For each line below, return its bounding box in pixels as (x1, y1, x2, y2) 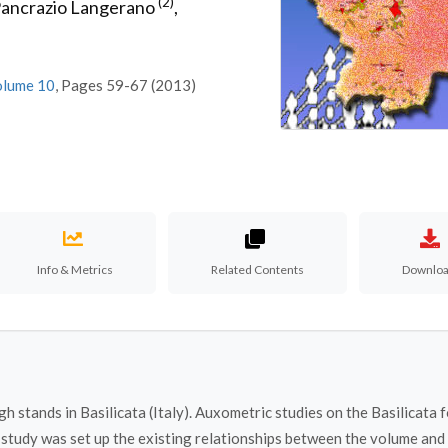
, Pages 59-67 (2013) (55, 76, 196, 94)
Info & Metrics (37, 262, 114, 277)
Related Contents (211, 262, 305, 277)
